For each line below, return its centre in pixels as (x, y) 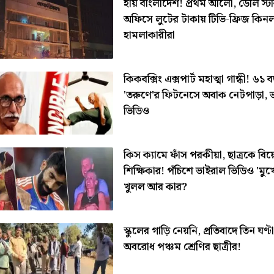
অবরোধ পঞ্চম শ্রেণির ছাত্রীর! (182, 247)
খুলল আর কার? (155, 187)
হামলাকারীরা (149, 35)
